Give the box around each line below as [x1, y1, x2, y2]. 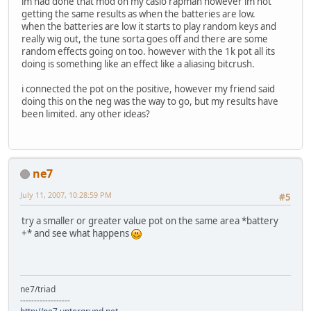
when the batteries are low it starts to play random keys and [22, 20, 276, 33]
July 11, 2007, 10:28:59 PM [20, 189, 112, 200]
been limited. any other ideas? [22, 108, 150, 121]
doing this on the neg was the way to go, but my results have [22, 95, 278, 108]
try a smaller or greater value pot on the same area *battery [22, 215, 278, 228]
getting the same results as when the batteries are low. [22, 8, 255, 21]
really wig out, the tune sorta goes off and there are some [22, 33, 268, 46]
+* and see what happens [22, 227, 131, 240]
